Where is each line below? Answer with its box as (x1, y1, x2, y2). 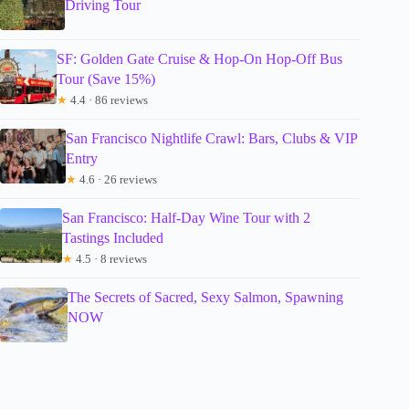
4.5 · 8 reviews (72, 251, 147, 266)
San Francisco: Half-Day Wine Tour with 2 (61, 209, 310, 225)
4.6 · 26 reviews (77, 172, 157, 186)
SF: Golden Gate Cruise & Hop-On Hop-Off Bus (57, 50, 343, 67)
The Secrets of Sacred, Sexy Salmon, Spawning (68, 288, 344, 305)
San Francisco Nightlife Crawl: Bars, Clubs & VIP (66, 130, 357, 146)
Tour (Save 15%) (57, 70, 156, 87)
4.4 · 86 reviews (68, 92, 149, 107)
